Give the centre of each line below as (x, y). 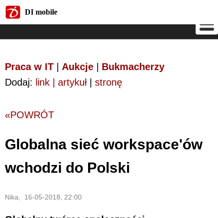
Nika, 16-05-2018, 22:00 (43, 197)
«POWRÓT (29, 115)
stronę (109, 82)
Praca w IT (29, 67)
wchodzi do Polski (67, 167)
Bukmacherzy (133, 67)
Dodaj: (20, 82)
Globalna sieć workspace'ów (104, 144)
